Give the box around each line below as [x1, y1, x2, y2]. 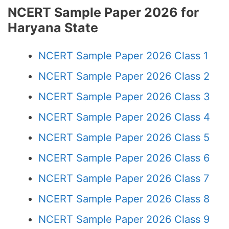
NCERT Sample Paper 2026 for [8, 5, 199, 20]
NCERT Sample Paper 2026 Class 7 [38, 172, 209, 185]
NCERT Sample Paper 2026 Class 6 [38, 152, 210, 164]
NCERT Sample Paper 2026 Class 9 [38, 213, 210, 225]
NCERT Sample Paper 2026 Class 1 [38, 50, 208, 62]
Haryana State [8, 20, 98, 35]
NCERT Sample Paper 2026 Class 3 [38, 90, 210, 103]
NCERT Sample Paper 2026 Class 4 [38, 111, 210, 123]
